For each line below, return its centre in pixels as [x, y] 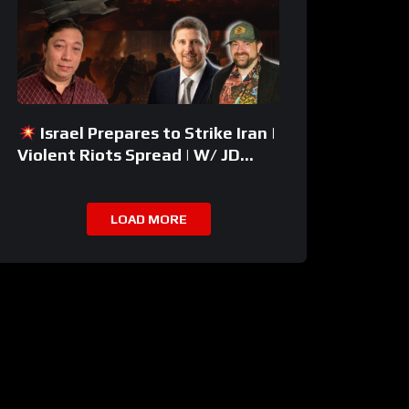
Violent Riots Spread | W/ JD [129, 155]
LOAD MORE [148, 220]
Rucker [45, 177]
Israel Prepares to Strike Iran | [156, 133]
